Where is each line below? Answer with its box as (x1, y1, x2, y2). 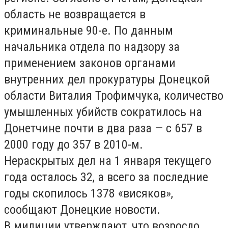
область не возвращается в (4, 7, 146, 21)
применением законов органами (4, 56, 176, 70)
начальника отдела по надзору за (4, 40, 180, 54)
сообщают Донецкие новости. (4, 203, 160, 217)
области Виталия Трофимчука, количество (4, 89, 223, 103)
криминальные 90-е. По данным (4, 23, 173, 38)
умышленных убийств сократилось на (4, 105, 202, 119)
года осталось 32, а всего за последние (4, 170, 208, 184)
